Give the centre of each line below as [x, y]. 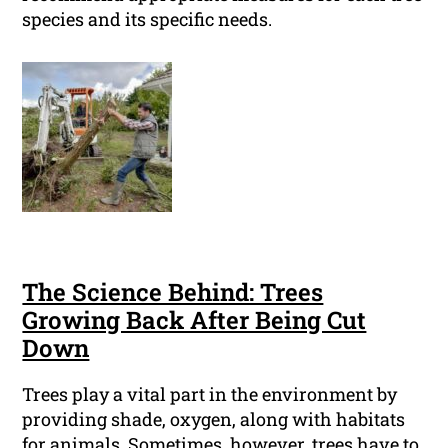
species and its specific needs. [147, 19]
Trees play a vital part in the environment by [210, 394]
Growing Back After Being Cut [194, 320]
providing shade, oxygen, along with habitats [214, 419]
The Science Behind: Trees [173, 292]
